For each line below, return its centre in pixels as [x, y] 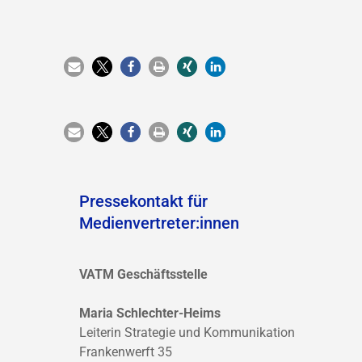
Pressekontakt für [143, 201]
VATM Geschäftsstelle [143, 274]
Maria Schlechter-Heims [150, 313]
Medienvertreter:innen [159, 223]
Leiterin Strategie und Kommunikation [187, 333]
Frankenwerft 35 [126, 352]
